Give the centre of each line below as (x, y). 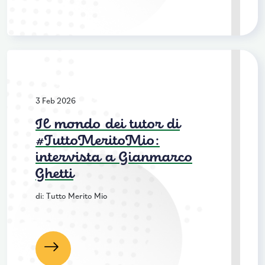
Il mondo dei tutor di (108, 125)
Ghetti (54, 174)
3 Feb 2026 (56, 100)
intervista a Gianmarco (114, 158)
